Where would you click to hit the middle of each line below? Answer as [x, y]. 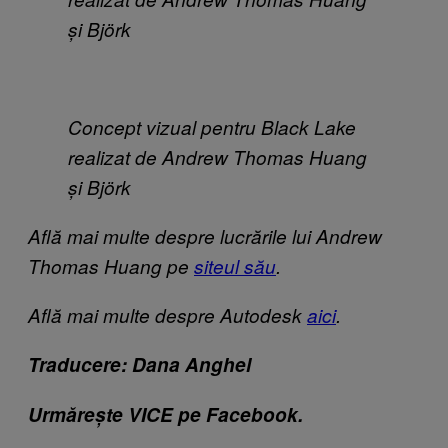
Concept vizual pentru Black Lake [212, 126]
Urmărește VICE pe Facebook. [165, 414]
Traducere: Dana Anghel [139, 364]
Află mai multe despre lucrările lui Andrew [205, 235]
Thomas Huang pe [111, 265]
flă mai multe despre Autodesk [174, 314]
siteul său [235, 265]
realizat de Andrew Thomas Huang [217, 156]
